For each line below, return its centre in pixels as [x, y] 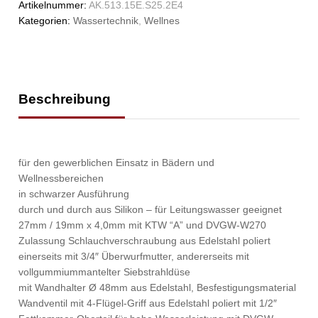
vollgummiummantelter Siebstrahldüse [105, 272]
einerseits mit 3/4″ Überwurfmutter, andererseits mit [134, 257]
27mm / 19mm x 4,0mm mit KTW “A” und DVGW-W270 [143, 225]
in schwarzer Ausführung [74, 194]
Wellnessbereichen [61, 179]
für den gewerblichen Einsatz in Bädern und [117, 163]
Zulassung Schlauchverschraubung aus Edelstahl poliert [145, 241]
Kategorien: [46, 21]
